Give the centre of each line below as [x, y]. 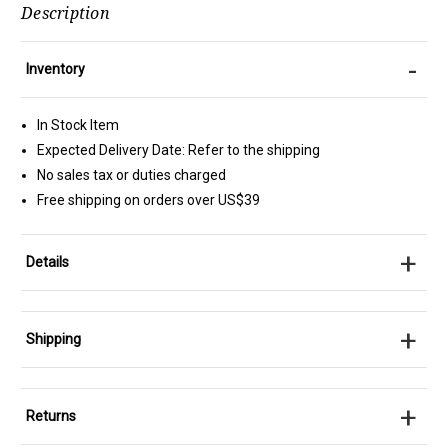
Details [47, 262]
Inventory [55, 69]
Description [65, 13]
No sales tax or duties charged [132, 175]
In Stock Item [78, 125]
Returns [51, 416]
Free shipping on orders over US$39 [149, 200]
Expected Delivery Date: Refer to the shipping [179, 150]
